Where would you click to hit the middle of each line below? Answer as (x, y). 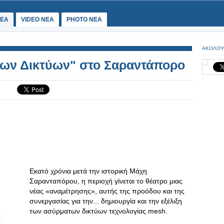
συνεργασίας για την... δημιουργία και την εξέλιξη (106, 201)
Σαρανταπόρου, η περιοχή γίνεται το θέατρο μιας (106, 181)
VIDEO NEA (37, 19)
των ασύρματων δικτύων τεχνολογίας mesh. (98, 211)
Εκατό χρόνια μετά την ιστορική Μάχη (88, 171)
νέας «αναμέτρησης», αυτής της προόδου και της (107, 191)
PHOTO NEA (84, 19)
